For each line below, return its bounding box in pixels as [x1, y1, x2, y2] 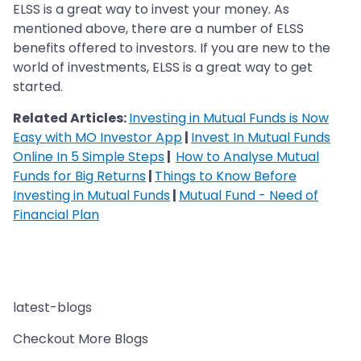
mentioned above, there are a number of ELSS [13, 19, 304, 39]
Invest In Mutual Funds [191, 128, 330, 147]
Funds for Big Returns [13, 167, 146, 186]
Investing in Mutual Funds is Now [129, 109, 329, 128]
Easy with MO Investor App [13, 128, 182, 147]
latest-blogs [13, 298, 92, 317]
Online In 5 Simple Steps [13, 147, 164, 167]
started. [13, 77, 63, 97]
